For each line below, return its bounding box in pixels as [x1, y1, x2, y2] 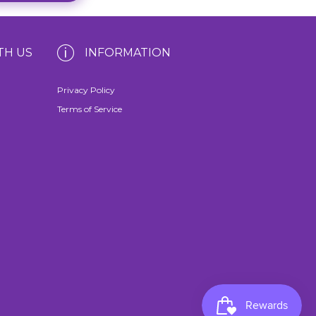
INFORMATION [84, 45, 171, 59]
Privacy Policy [57, 84, 115, 95]
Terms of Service [57, 103, 122, 114]
